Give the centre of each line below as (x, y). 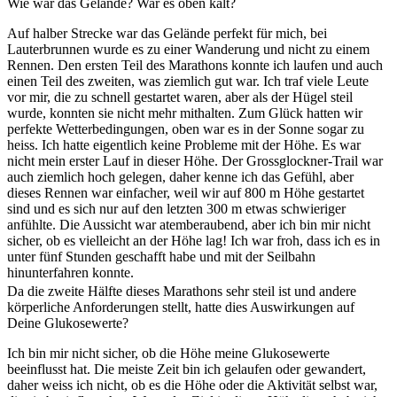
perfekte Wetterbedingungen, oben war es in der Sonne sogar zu (186, 128)
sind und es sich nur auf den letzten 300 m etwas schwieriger (176, 208)
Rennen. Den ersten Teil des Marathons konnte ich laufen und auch (195, 65)
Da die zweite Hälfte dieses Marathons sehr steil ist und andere (182, 291)
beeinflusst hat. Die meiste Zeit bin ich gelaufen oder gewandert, (187, 369)
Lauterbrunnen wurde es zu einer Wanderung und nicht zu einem (188, 49)
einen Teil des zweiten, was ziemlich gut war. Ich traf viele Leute (188, 81)
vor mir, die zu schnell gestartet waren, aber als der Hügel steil (180, 97)
